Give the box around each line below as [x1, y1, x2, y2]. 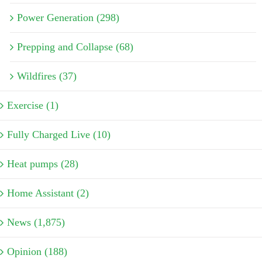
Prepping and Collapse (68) [17, 40, 133, 53]
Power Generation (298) [17, 11, 119, 23]
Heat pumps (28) [7, 157, 78, 170]
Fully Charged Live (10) [7, 128, 111, 140]
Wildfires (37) [17, 70, 77, 82]
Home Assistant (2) [7, 187, 89, 199]
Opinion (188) [7, 245, 67, 257]
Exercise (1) [7, 99, 58, 111]
